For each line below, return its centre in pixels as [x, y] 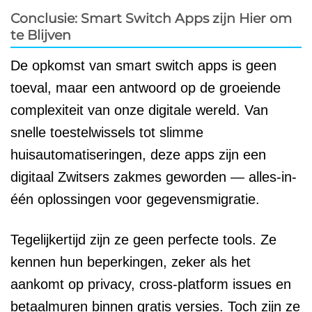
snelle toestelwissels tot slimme [107, 133]
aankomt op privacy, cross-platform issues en [151, 284]
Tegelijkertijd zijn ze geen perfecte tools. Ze [143, 240]
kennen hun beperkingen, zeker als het [131, 262]
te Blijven [41, 34]
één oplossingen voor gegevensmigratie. [135, 200]
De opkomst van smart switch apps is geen [143, 66]
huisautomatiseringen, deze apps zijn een [138, 155]
